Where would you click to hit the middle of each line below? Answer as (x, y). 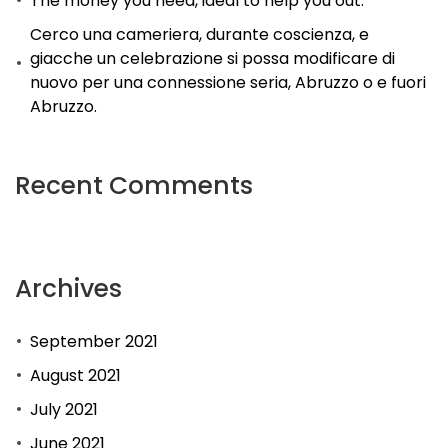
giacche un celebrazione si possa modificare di (212, 58)
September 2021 (94, 341)
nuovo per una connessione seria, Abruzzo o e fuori (228, 82)
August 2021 (75, 375)
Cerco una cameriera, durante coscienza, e (199, 34)
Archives (68, 288)
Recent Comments (134, 185)
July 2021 (64, 409)
